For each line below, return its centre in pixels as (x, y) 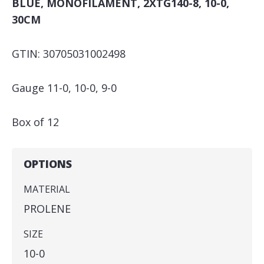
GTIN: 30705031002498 (69, 54)
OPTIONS (48, 164)
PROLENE (47, 209)
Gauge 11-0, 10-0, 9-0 (64, 88)
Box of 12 (35, 122)
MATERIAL (47, 189)
